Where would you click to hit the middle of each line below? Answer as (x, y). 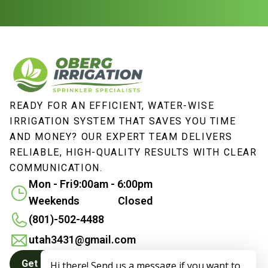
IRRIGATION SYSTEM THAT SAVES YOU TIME (123, 121)
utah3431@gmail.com (82, 240)
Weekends (54, 201)
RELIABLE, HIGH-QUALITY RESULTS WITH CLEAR (133, 152)
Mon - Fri (51, 184)
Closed (135, 201)
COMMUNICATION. (56, 168)
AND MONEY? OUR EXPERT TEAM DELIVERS (121, 137)
